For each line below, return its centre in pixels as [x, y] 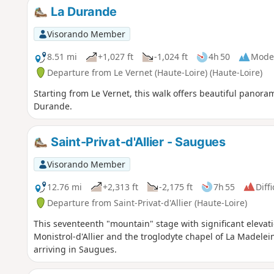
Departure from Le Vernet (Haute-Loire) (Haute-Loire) [154, 72]
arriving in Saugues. [75, 249]
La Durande [83, 11]
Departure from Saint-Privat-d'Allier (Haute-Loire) [147, 202]
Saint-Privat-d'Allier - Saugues [137, 142]
